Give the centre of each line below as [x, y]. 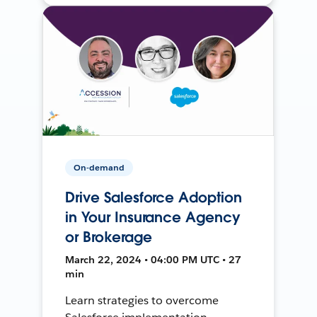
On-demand [99, 167]
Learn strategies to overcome [142, 300]
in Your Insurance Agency [153, 217]
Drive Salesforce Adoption [154, 197]
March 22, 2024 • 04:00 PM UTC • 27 [154, 259]
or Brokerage [109, 237]
